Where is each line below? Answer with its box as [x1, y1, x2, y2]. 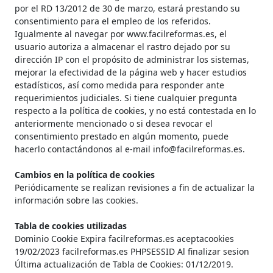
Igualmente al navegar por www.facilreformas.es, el [15, 28, 227, 40]
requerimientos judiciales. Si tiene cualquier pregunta [15, 92, 237, 104]
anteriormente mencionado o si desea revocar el [15, 118, 213, 130]
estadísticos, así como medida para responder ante [15, 79, 224, 91]
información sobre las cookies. [15, 194, 138, 207]
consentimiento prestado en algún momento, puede [15, 130, 229, 143]
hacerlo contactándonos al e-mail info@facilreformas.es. [15, 143, 245, 155]
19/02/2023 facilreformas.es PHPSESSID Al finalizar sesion [15, 246, 249, 258]
